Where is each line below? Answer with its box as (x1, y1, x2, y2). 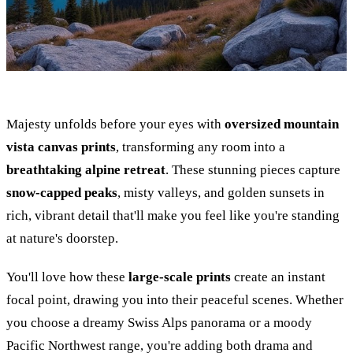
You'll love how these (6, 269, 128, 285)
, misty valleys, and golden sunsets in (117, 185, 325, 201)
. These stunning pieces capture (165, 162, 340, 178)
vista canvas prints (6, 139, 116, 155)
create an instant (231, 269, 325, 285)
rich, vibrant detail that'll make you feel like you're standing (6, 208, 340, 224)
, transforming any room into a (116, 139, 285, 155)
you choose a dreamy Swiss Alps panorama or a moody (6, 315, 312, 331)
